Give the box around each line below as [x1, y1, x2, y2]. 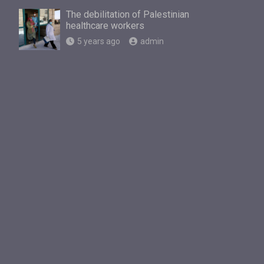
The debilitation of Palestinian [66, 8, 189, 20]
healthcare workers [66, 19, 144, 31]
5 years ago [77, 36, 120, 46]
